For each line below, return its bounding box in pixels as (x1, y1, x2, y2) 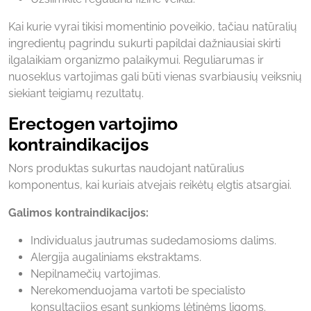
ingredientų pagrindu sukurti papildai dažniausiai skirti (8, 36, 280, 50)
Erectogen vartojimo (8, 112, 178, 134)
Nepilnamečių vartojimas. (31, 267, 160, 280)
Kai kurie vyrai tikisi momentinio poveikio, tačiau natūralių (8, 19, 297, 33)
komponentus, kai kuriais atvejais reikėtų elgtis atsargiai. (8, 178, 292, 192)
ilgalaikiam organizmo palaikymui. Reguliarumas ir (8, 53, 264, 67)
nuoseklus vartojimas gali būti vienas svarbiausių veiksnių (8, 69, 302, 83)
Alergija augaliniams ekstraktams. (31, 250, 201, 264)
